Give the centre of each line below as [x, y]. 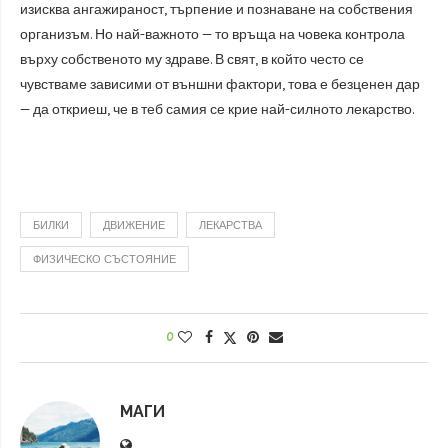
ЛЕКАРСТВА [230, 225]
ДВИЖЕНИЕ [134, 225]
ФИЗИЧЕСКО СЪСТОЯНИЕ [104, 259]
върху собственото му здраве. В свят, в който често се [192, 59]
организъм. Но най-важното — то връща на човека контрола [212, 34]
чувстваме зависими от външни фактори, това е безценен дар [220, 84]
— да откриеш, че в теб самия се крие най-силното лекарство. [217, 109]
